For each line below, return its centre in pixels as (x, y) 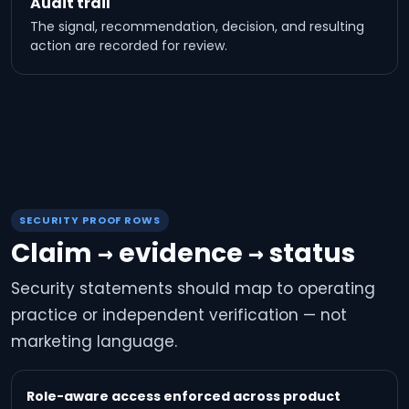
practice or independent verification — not (179, 315)
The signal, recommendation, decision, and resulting (197, 26)
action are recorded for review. (129, 46)
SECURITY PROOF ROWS (90, 220)
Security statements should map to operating (193, 288)
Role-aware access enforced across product (184, 396)
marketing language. (94, 341)
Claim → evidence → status (183, 253)
